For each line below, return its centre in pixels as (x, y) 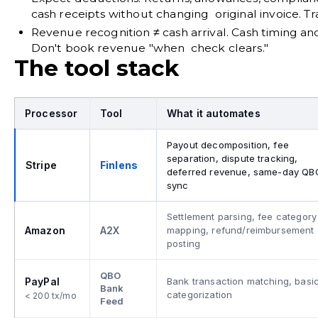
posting (184, 243)
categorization (200, 294)
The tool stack (97, 68)
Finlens (119, 165)
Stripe (41, 165)
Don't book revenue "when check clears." (149, 48)
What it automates (214, 113)
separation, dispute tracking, (232, 158)
